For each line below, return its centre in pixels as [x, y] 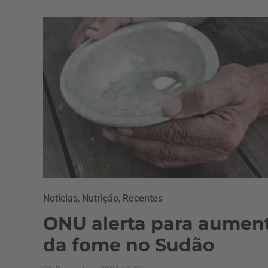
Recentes [143, 198]
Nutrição [100, 198]
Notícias [60, 198]
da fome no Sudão [129, 245]
